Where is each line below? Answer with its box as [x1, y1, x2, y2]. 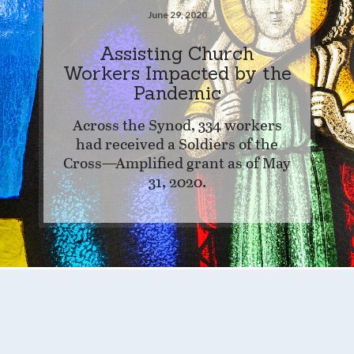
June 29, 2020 [147, 9, 207, 21]
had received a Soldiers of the [76, 132, 278, 154]
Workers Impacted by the [62, 61, 292, 85]
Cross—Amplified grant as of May [63, 151, 291, 173]
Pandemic [133, 81, 221, 104]
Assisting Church [100, 41, 254, 65]
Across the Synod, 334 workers [72, 113, 282, 135]
